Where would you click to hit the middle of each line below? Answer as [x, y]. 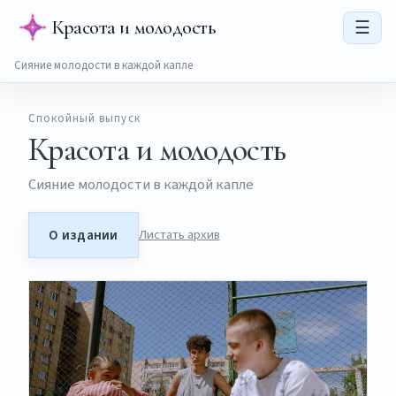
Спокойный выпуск [84, 119]
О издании [84, 236]
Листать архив [179, 235]
